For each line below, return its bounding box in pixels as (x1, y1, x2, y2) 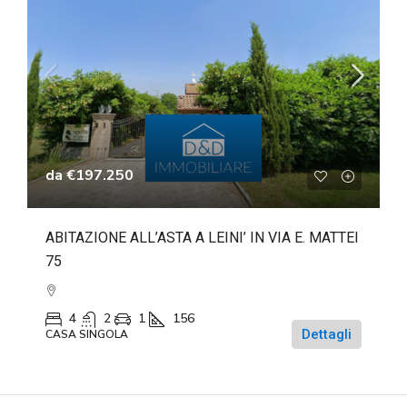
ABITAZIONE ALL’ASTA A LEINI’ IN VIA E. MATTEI (45, 228, 359, 246)
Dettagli (302, 325, 352, 342)
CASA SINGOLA (45, 326, 128, 342)
